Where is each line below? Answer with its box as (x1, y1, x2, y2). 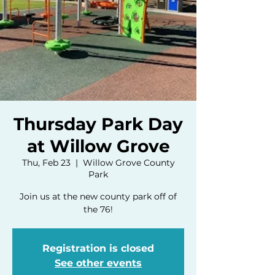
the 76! (83, 203, 113, 215)
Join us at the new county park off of (20, 190, 177, 202)
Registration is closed (42, 242, 154, 254)
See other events (55, 257, 142, 269)
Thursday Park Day (14, 113, 183, 134)
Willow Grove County (82, 157, 175, 168)
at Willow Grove (26, 135, 170, 157)
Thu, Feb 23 (21, 157, 71, 168)
